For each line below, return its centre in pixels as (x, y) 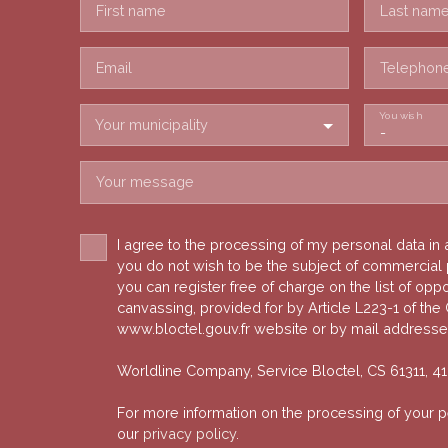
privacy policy (189, 433)
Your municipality (151, 124)
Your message (145, 181)
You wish (399, 115)
